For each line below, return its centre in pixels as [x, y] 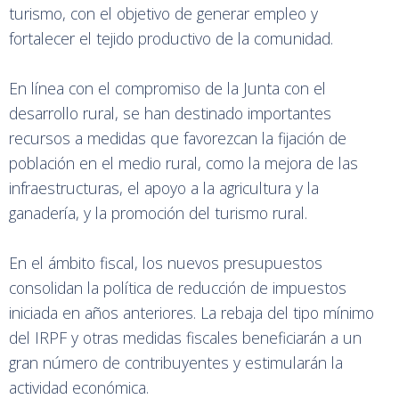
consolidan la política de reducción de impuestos [178, 288]
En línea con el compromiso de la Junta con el [167, 88]
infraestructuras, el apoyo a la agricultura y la [164, 188]
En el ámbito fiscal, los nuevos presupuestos [166, 263]
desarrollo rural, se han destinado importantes [170, 113]
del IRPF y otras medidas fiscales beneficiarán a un [185, 338]
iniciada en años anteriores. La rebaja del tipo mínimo [191, 313]
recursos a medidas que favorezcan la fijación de [178, 138]
